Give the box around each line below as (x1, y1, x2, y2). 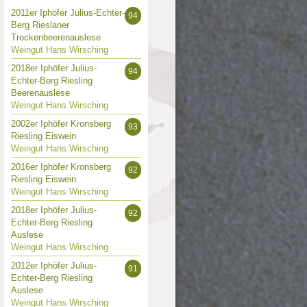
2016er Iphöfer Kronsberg (11, 162, 111, 172)
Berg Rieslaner (11, 20, 69, 30)
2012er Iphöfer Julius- (11, 260, 97, 271)
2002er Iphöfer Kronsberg (11, 119, 111, 129)
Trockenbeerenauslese (11, 32, 101, 42)
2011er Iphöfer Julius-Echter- (11, 8, 125, 18)
